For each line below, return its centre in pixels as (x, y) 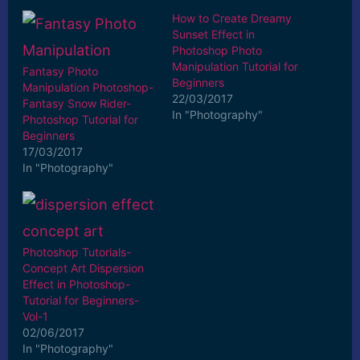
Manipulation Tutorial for (235, 67)
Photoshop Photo (217, 51)
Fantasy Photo (61, 72)
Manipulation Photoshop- (88, 88)
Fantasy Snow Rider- (77, 104)
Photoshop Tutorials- (77, 252)
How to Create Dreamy (232, 18)
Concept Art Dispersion (84, 268)
